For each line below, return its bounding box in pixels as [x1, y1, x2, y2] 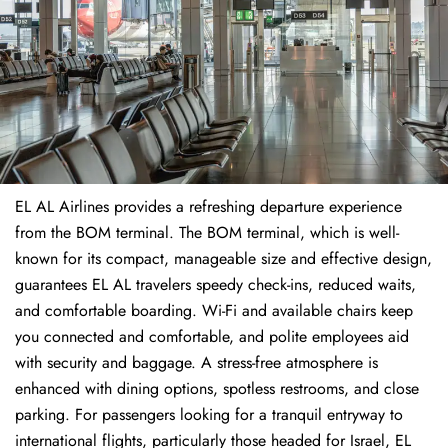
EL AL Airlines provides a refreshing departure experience [15, 195, 402, 219]
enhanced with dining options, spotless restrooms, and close [15, 377, 419, 401]
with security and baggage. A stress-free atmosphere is [15, 351, 378, 375]
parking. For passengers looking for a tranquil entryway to [15, 403, 403, 427]
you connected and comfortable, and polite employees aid [15, 325, 409, 349]
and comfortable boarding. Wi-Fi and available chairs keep [15, 299, 413, 323]
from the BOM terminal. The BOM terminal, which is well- [15, 221, 399, 245]
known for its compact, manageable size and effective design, [15, 247, 432, 271]
